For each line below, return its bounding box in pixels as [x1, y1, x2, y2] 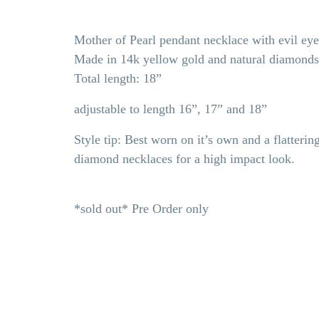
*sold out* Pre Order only [74, 202, 209, 216]
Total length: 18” [74, 71, 165, 86]
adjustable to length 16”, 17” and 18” [74, 102, 271, 117]
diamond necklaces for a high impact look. [74, 152, 302, 167]
